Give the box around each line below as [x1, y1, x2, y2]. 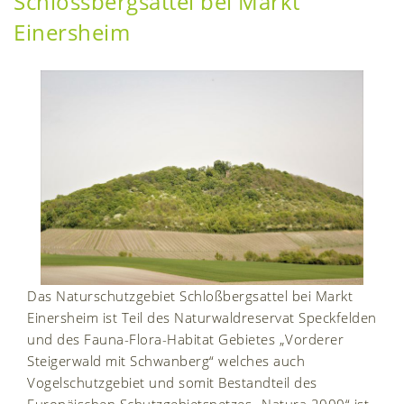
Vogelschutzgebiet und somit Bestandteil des [27, 373, 317, 392]
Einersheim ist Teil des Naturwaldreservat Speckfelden [27, 308, 377, 327]
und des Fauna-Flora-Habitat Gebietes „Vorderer [27, 330, 344, 349]
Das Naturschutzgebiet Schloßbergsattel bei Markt [27, 287, 353, 306]
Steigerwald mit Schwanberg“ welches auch [27, 352, 305, 371]
